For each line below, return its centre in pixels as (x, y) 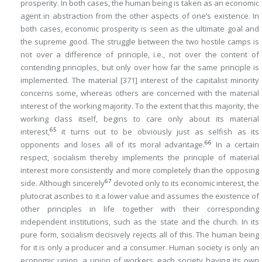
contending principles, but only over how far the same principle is (140, 67)
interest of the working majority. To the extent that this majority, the (140, 106)
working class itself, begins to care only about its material (140, 119)
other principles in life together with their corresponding (140, 209)
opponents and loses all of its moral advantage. (113, 144)
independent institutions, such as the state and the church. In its (140, 222)
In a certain (236, 144)
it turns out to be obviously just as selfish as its (158, 132)
